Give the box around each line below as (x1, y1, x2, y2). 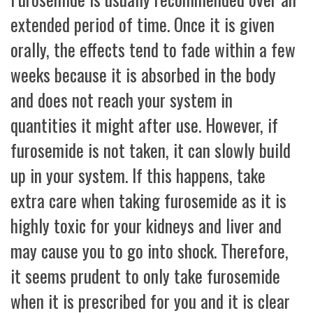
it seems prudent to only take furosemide (10, 263, 280, 289)
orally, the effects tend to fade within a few (10, 36, 296, 63)
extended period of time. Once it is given (10, 11, 275, 38)
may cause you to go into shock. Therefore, (10, 238, 289, 264)
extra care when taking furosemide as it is (10, 187, 286, 214)
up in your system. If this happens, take (10, 162, 265, 189)
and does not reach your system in (10, 87, 233, 113)
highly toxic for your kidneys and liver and (10, 212, 282, 239)
